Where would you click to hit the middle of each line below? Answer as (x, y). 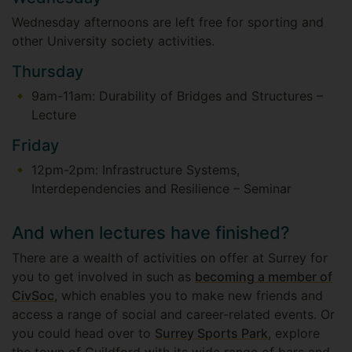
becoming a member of (264, 277)
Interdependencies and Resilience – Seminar (163, 189)
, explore (294, 334)
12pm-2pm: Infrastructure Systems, (136, 170)
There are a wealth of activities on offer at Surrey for (170, 258)
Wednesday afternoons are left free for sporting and (168, 22)
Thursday (48, 72)
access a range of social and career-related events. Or (173, 315)
